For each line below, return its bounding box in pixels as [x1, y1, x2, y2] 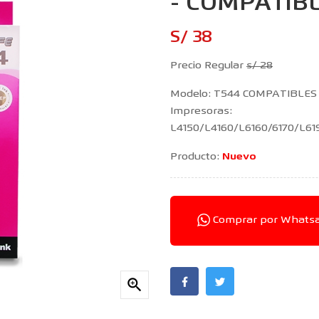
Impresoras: [170, 106, 232, 117]
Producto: [170, 152, 219, 163]
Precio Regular [170, 61, 246, 72]
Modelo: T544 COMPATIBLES [170, 89, 317, 100]
